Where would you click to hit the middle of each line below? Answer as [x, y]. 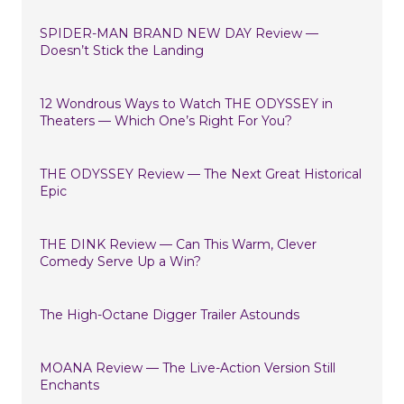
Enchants [69, 386]
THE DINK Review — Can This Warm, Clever [178, 245]
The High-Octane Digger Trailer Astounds [170, 315]
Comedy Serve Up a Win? [120, 262]
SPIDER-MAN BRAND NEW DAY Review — [179, 34]
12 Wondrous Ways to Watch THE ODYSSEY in [186, 104]
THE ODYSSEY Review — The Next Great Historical [201, 174]
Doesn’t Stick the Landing [122, 51]
